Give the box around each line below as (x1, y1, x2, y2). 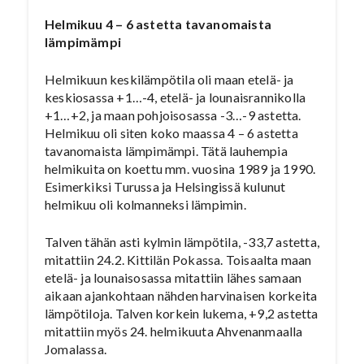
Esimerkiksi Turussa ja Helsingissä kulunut (45, 179, 286, 194)
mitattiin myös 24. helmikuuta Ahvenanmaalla (45, 323, 303, 339)
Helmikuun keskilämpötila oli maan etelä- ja (45, 71, 294, 87)
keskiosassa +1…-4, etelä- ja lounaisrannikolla (45, 89, 306, 105)
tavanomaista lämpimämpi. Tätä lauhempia (45, 143, 288, 158)
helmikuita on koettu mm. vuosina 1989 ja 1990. (45, 161, 316, 176)
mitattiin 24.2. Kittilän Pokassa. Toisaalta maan (45, 252, 312, 267)
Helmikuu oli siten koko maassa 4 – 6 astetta (45, 125, 298, 141)
